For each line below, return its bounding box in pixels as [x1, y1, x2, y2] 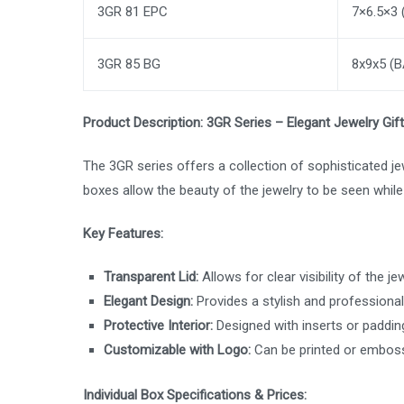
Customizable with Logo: [104, 342, 252, 359]
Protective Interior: [104, 317, 214, 335]
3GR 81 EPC [97, 3, 168, 20]
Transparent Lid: [104, 269, 199, 286]
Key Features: [83, 225, 163, 243]
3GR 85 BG [97, 55, 161, 72]
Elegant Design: [104, 293, 194, 310]
